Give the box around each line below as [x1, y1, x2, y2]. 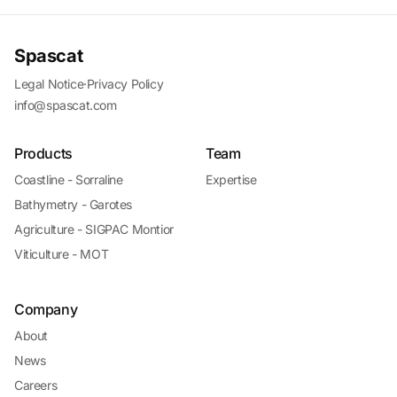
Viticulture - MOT [14, 246, 109, 261]
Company [14, 300, 78, 318]
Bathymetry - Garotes [14, 197, 132, 212]
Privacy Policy [86, 76, 164, 91]
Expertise [206, 172, 257, 187]
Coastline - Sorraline [14, 172, 123, 187]
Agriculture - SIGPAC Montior [14, 222, 174, 237]
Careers [14, 378, 58, 393]
